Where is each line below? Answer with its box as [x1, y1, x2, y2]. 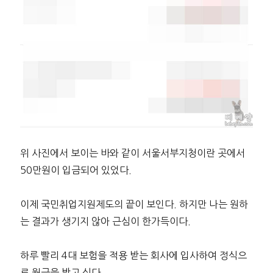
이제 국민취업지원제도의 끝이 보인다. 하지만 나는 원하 [19, 199, 248, 210]
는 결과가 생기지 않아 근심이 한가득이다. [19, 216, 191, 227]
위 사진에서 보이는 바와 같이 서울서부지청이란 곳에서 [19, 148, 245, 158]
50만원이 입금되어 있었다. [19, 165, 132, 175]
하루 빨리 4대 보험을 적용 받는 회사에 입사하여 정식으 [19, 250, 247, 261]
